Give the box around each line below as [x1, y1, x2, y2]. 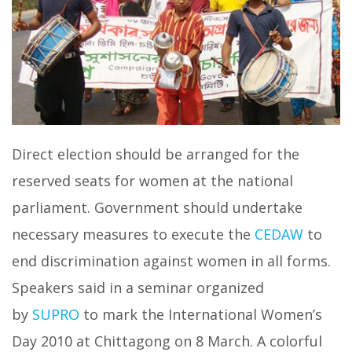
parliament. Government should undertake [12, 197, 302, 217]
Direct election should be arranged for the [12, 144, 299, 163]
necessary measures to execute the [12, 224, 255, 244]
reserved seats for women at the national [12, 170, 293, 190]
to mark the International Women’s [79, 304, 322, 324]
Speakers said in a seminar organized [12, 277, 264, 297]
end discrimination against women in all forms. [12, 251, 331, 270]
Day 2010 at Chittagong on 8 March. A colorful [12, 331, 322, 350]
